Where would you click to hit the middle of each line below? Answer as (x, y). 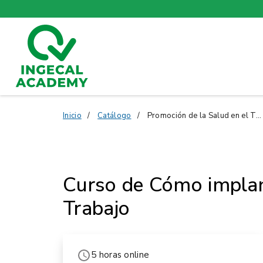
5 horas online (120, 255)
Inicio (72, 115)
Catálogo (114, 115)
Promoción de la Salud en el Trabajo (201, 115)
